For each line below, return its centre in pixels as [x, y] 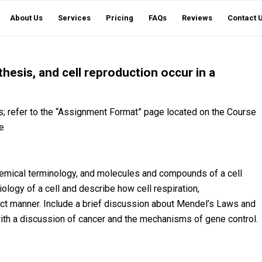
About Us [26, 18]
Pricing [120, 18]
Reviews [197, 18]
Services [74, 18]
